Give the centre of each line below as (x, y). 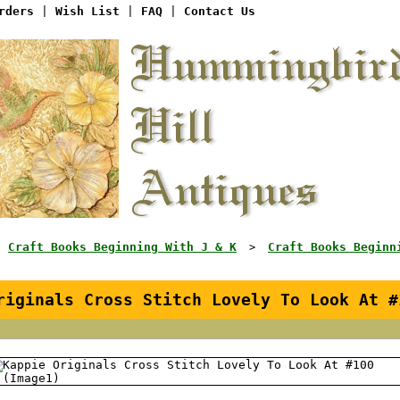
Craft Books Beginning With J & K (122, 246)
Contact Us (220, 11)
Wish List (87, 11)
